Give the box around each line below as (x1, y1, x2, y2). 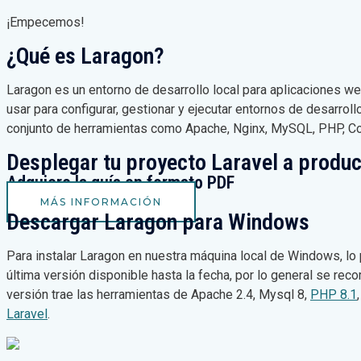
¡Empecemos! (6, 14, 85, 30)
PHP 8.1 (310, 286, 357, 302)
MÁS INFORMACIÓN (40, 195, 162, 208)
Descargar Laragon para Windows (6, 208, 309, 235)
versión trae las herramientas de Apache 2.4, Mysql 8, (6, 286, 310, 302)
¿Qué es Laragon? (6, 42, 164, 69)
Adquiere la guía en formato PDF (6, 172, 234, 193)
